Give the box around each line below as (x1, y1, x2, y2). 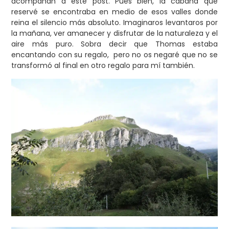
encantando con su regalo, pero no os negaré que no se (11, 49, 218, 60)
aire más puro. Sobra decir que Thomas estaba (11, 38, 218, 49)
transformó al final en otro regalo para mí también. (11, 60, 195, 71)
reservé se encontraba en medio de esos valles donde (11, 6, 218, 17)
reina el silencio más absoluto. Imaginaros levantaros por (11, 17, 218, 28)
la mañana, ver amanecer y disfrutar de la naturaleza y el (11, 28, 218, 38)
